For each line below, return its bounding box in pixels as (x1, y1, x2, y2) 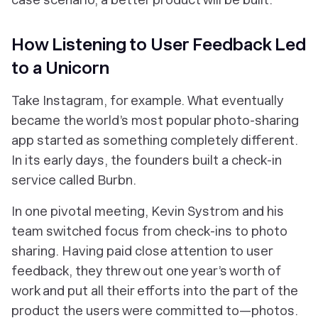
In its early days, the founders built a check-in (11, 153, 282, 168)
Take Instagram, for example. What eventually (11, 93, 283, 108)
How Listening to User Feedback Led (11, 34, 306, 55)
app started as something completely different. (11, 133, 298, 148)
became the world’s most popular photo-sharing (11, 113, 299, 128)
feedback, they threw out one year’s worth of (11, 263, 281, 278)
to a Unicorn (11, 57, 109, 78)
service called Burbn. (11, 172, 136, 187)
